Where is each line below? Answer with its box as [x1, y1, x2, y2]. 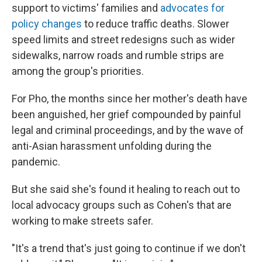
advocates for [160, 2, 225, 15]
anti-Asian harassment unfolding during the [12, 140, 212, 153]
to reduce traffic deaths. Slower [82, 18, 229, 30]
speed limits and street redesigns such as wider [12, 33, 235, 46]
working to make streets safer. [12, 215, 153, 227]
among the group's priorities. [12, 65, 144, 78]
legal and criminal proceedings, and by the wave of [12, 124, 244, 137]
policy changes [12, 18, 82, 30]
